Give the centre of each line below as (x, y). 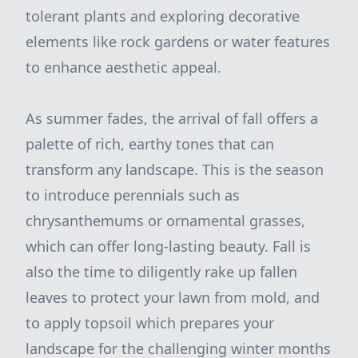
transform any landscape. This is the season (175, 169)
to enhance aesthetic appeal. (123, 67)
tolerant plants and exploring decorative (163, 16)
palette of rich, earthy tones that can (150, 144)
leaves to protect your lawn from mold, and (173, 297)
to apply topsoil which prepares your (150, 323)
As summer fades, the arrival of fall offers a (172, 118)
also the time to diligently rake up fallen (161, 272)
